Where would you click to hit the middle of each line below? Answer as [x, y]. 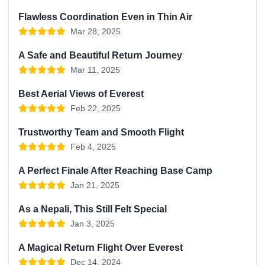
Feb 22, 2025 [96, 109]
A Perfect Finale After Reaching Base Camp [115, 171]
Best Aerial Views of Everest [81, 94]
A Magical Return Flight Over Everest [101, 248]
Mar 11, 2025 [95, 70]
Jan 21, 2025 [95, 185]
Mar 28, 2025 [96, 32]
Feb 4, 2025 [93, 147]
